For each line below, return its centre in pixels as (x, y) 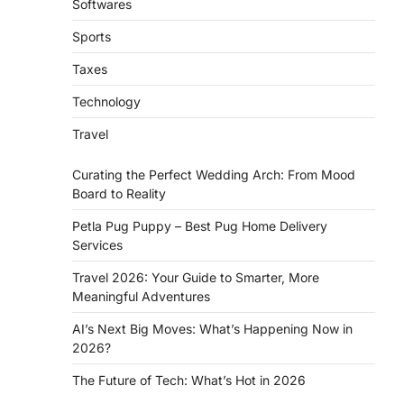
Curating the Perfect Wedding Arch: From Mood (214, 174)
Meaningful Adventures (141, 296)
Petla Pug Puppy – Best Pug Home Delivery (200, 226)
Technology (106, 101)
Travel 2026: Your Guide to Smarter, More (196, 277)
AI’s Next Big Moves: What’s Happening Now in (212, 329)
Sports (92, 37)
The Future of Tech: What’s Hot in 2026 (189, 380)
